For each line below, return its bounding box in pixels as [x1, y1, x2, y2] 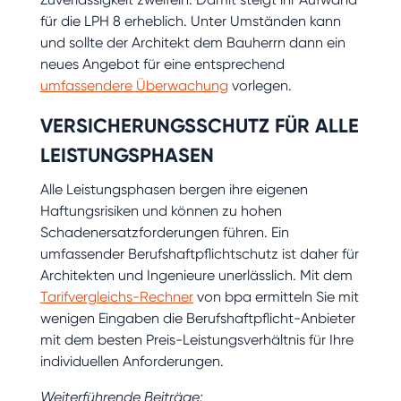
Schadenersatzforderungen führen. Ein [39, 223, 289, 241]
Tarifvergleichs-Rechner [39, 287, 193, 305]
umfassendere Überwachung [39, 76, 228, 94]
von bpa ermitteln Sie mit [192, 287, 359, 305]
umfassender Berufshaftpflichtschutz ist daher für [39, 244, 359, 262]
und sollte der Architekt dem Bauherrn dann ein [39, 33, 346, 51]
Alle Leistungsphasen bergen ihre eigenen [39, 180, 308, 198]
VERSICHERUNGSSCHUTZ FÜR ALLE [39, 113, 359, 138]
